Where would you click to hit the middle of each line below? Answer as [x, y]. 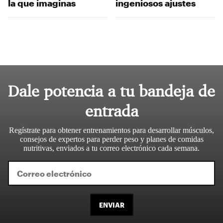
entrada [111, 111]
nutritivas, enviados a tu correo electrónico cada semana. [111, 148]
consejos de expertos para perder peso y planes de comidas [111, 139]
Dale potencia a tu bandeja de [111, 91]
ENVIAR [111, 205]
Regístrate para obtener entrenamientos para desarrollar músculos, [111, 130]
